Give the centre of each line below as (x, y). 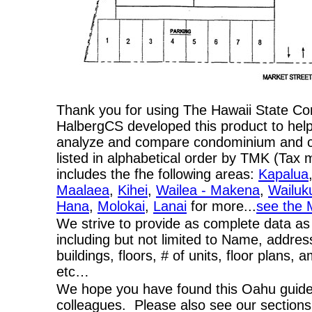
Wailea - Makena (208, 190)
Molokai (121, 206)
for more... (221, 206)
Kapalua (283, 174)
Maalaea (83, 190)
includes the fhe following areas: (157, 174)
